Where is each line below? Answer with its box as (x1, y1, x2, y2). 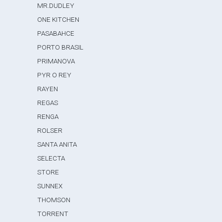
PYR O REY (37, 71, 72, 79)
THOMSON (37, 196, 71, 204)
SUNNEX (37, 182, 63, 190)
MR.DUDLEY (37, 1, 75, 9)
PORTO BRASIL (37, 43, 84, 51)
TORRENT (37, 210, 69, 218)
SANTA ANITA (37, 140, 77, 148)
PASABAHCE (37, 29, 75, 37)
